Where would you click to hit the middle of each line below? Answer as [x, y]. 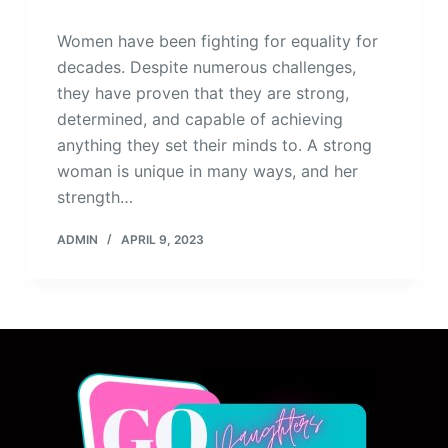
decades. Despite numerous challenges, [206, 67]
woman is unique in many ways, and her [207, 171]
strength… [94, 197]
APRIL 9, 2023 [162, 240]
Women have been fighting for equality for [217, 41]
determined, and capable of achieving [199, 119]
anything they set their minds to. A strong [214, 145]
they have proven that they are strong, [202, 93]
